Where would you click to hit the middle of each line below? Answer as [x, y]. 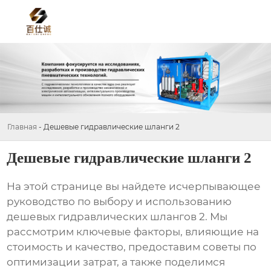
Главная [22, 126]
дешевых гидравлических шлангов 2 [106, 217]
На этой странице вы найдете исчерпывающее [134, 187]
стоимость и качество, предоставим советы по [132, 247]
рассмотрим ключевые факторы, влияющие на [133, 232]
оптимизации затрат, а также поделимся [116, 262]
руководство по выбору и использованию [119, 202]
